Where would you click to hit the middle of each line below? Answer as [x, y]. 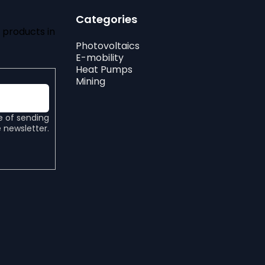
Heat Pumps [104, 70]
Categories [106, 20]
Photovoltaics [108, 46]
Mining [91, 82]
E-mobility [100, 58]
